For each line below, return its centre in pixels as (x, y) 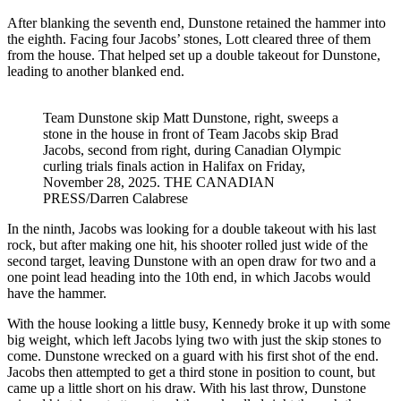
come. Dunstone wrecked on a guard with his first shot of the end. (193, 356)
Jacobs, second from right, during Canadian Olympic (192, 150)
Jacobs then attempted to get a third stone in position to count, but (191, 372)
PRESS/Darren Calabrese (115, 199)
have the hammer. (59, 294)
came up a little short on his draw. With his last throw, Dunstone (187, 388)
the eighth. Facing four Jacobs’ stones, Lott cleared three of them (189, 39)
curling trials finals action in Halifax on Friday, (174, 166)
